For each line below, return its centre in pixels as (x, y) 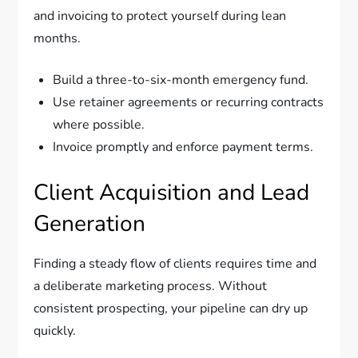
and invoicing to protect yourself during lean (160, 16)
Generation (90, 224)
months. (58, 39)
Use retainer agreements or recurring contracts (189, 103)
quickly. (55, 331)
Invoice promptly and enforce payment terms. (183, 147)
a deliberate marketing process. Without (151, 286)
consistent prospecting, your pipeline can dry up (171, 309)
